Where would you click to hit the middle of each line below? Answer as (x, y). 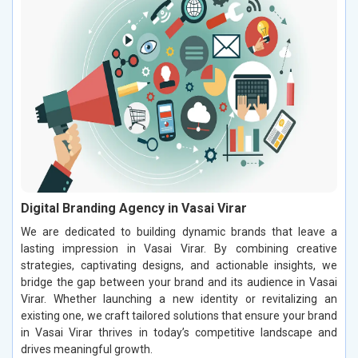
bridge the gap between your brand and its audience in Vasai (179, 282)
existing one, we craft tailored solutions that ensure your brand (179, 316)
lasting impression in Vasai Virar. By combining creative (179, 249)
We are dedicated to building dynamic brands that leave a (179, 232)
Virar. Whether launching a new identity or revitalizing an (179, 299)
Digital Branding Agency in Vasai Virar (134, 209)
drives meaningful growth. (87, 350)
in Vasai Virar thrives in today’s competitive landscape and (179, 333)
